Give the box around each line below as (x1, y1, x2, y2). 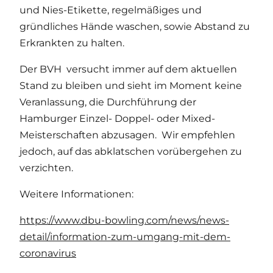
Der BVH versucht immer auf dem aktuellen (19, 63, 237, 76)
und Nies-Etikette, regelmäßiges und (19, 4, 202, 16)
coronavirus (19, 247, 76, 260)
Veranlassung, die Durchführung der (19, 96, 196, 108)
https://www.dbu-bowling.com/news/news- (19, 214, 229, 227)
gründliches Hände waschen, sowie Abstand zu (19, 21, 250, 33)
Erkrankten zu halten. (19, 37, 124, 49)
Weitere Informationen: (19, 188, 133, 200)
